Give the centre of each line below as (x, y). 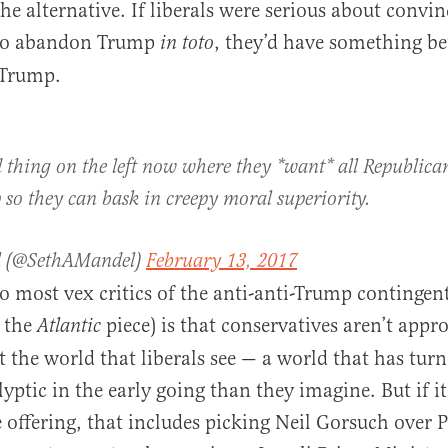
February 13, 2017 (221, 261)
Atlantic (69, 326)
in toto (187, 43)
